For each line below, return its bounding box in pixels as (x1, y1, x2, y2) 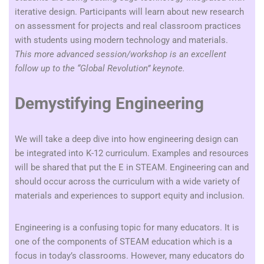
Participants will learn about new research (80, 6, 244, 17)
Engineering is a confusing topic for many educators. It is (15, 222, 239, 233)
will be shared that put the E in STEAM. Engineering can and (15, 162, 249, 173)
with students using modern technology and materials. (15, 35, 228, 45)
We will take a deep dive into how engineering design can (15, 134, 238, 144)
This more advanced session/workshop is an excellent (15, 49, 226, 60)
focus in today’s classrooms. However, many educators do (15, 250, 245, 261)
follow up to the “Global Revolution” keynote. (15, 63, 185, 74)
